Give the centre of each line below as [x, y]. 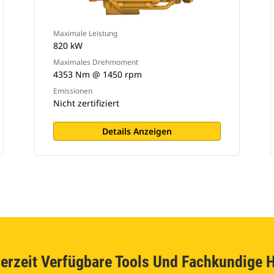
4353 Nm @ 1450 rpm [97, 74]
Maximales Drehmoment [95, 62]
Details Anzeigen [137, 131]
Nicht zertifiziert [86, 103]
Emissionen [72, 91]
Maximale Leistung [85, 33]
